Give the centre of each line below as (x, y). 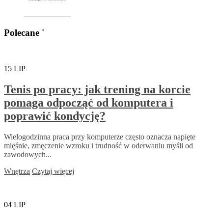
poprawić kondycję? (55, 116)
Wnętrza (17, 171)
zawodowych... (28, 154)
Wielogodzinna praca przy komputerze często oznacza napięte (100, 137)
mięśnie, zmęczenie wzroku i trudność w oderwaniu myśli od (98, 145)
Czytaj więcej (53, 171)
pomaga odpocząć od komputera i (89, 103)
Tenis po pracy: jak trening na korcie (97, 90)
